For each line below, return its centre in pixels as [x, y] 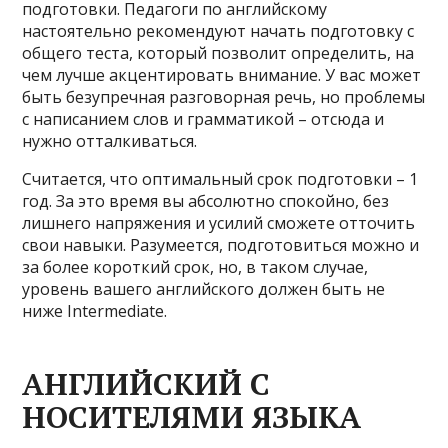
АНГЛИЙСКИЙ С [146, 384]
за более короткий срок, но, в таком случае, [195, 267]
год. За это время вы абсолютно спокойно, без [206, 201]
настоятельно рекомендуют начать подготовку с [218, 31]
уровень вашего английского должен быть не [204, 289]
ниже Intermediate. [95, 311]
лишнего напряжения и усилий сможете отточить [219, 223]
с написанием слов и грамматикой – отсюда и [203, 119]
